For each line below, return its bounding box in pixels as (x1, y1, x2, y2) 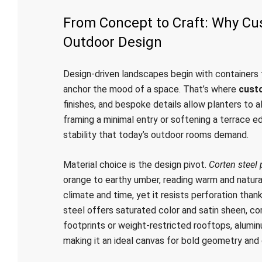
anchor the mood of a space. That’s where (63, 84, 239, 95)
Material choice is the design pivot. (63, 159, 209, 170)
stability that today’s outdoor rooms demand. (63, 129, 249, 140)
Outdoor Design (63, 34, 162, 50)
